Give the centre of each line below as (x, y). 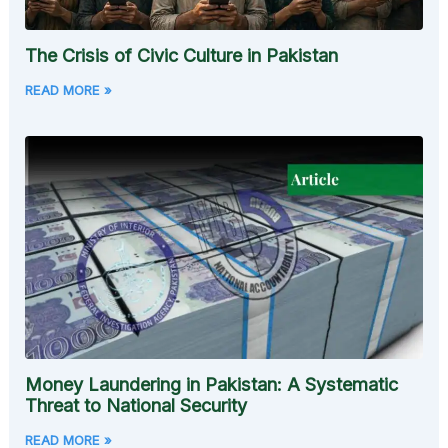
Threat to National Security (136, 406)
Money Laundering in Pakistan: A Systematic (212, 385)
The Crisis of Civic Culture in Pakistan (182, 55)
